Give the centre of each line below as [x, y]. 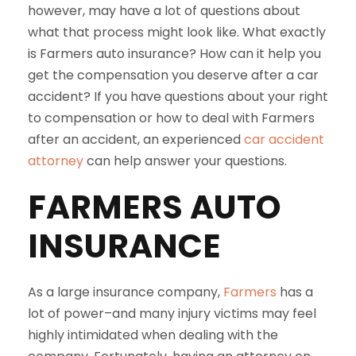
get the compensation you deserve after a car [173, 75]
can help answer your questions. [185, 161]
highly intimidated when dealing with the [153, 335]
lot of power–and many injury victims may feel [172, 313]
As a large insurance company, [126, 292]
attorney [56, 161]
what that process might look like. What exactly [177, 32]
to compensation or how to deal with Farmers [171, 118]
